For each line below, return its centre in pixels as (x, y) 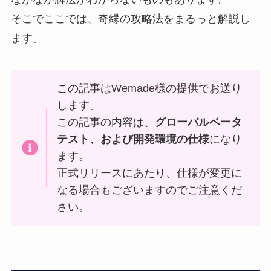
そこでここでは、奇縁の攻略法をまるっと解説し (130, 18)
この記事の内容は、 (106, 122)
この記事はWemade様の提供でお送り (150, 89)
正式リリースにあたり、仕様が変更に (150, 173)
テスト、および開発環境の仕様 (133, 139)
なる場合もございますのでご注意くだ (150, 190)
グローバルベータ (199, 122)
